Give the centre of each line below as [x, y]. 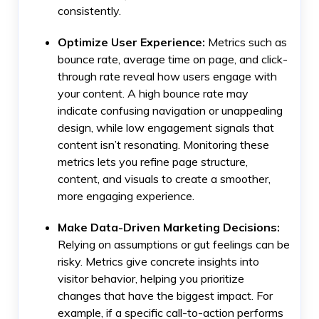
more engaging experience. [126, 196]
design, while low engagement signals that [166, 128]
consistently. [89, 11]
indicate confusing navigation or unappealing [170, 111]
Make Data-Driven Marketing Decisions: [169, 228]
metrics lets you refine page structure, [153, 162]
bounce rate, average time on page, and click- [173, 59]
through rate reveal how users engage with [167, 77]
